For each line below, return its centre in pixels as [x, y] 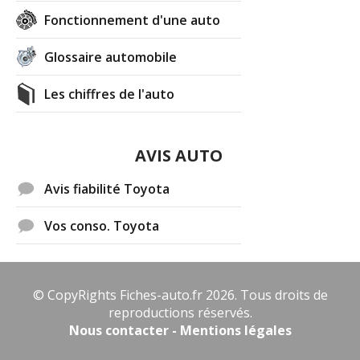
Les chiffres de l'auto [110, 94]
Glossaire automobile [111, 57]
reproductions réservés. [180, 312]
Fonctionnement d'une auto [133, 20]
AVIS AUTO [179, 155]
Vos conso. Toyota [102, 225]
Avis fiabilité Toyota [107, 188]
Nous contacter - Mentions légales [180, 330]
